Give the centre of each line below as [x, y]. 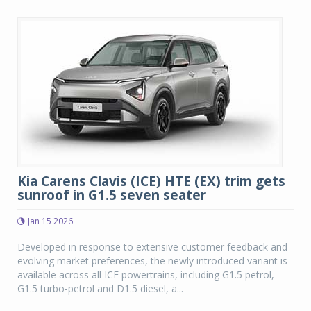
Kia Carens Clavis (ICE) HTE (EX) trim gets [151, 181]
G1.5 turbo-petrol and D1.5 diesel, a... [100, 288]
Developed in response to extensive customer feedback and [152, 247]
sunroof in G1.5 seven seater [112, 195]
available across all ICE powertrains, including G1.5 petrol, [146, 275]
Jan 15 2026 [50, 221]
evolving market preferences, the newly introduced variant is [152, 261]
